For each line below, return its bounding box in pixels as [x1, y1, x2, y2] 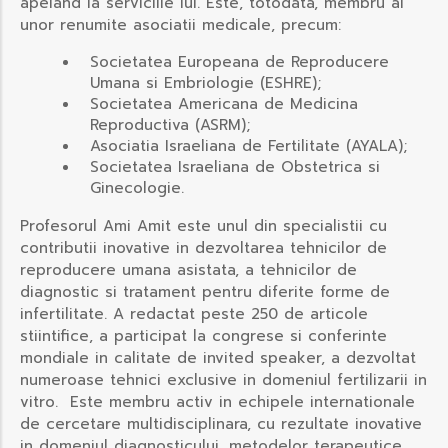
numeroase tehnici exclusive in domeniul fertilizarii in [20, 369, 427, 392]
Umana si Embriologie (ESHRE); [90, 72, 321, 95]
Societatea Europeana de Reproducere [90, 51, 389, 74]
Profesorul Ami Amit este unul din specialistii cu [20, 215, 387, 238]
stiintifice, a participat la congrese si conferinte [20, 325, 387, 348]
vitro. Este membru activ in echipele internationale [20, 391, 415, 414]
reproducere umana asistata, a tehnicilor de [20, 259, 357, 282]
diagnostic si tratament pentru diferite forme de [20, 281, 390, 304]
